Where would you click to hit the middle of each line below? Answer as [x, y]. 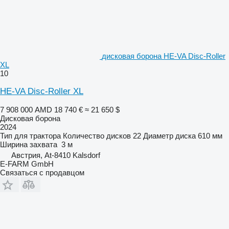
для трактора [38, 135]
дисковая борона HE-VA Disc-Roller [164, 56]
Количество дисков [97, 135]
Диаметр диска [169, 135]
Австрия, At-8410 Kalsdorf [56, 155]
